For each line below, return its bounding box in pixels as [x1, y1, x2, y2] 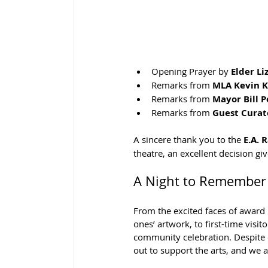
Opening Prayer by [151, 65, 231, 78]
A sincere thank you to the [133, 133, 243, 146]
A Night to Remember [133, 172, 266, 190]
